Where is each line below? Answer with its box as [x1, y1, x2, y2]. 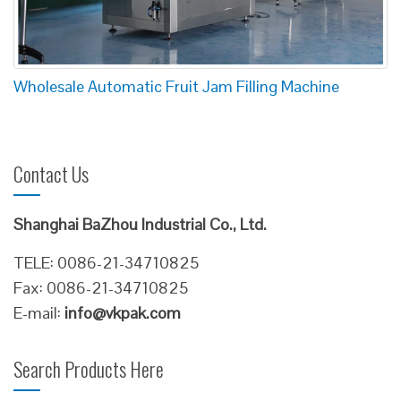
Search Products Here [13, 354, 164, 383]
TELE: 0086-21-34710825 [13, 252, 199, 273]
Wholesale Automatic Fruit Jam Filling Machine [13, 75, 339, 97]
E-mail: [13, 302, 64, 323]
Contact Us [13, 158, 89, 188]
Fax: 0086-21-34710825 [13, 277, 188, 298]
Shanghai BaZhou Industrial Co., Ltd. [13, 213, 267, 235]
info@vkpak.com [64, 302, 181, 323]
